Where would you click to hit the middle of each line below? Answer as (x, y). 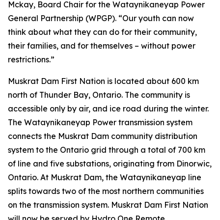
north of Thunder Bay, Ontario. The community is (99, 95)
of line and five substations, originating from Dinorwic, (110, 164)
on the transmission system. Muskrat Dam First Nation (108, 205)
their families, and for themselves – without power (102, 46)
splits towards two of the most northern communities (106, 191)
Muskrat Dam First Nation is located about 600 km (103, 81)
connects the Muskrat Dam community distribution (103, 136)
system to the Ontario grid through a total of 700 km (107, 150)
